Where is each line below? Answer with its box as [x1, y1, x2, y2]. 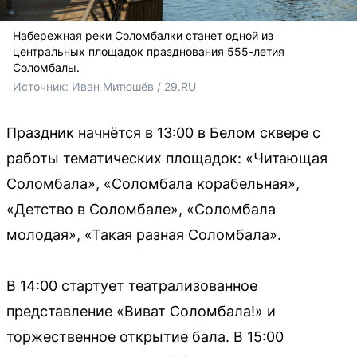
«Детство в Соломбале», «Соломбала [6, 200, 276, 218]
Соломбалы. [13, 60, 80, 74]
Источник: [13, 79, 72, 93]
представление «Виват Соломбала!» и [6, 302, 276, 320]
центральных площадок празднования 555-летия [13, 44, 284, 58]
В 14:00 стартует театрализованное [6, 277, 257, 294]
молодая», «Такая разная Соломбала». [6, 226, 281, 243]
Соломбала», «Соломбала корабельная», [6, 175, 300, 192]
